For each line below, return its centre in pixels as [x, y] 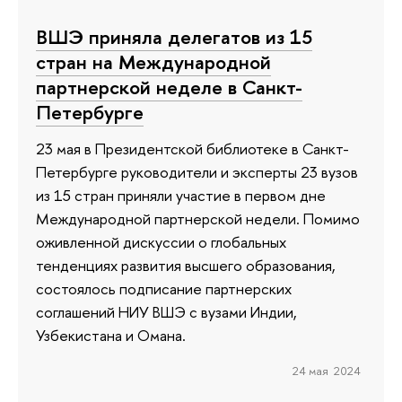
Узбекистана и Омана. [111, 335]
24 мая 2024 [326, 371]
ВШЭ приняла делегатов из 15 [174, 37]
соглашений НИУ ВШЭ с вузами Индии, [166, 311]
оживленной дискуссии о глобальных [161, 241]
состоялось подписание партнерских [164, 288]
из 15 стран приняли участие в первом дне [181, 195]
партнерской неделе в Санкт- [169, 87]
